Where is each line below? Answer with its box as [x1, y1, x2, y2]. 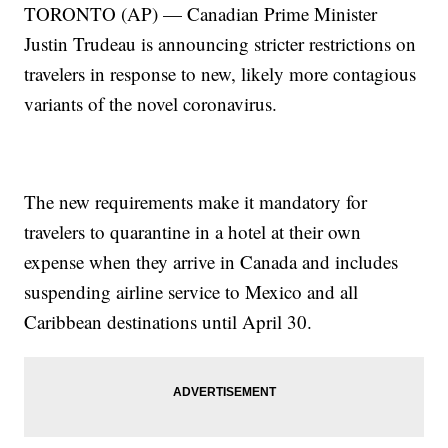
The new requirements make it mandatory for [24, 189, 368, 215]
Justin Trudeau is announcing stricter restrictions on [24, 31, 417, 57]
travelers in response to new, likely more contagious [24, 61, 417, 87]
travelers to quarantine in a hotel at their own [24, 219, 362, 245]
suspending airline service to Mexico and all [24, 279, 359, 305]
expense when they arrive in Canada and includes [24, 249, 399, 275]
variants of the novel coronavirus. [24, 91, 278, 117]
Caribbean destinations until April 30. [24, 309, 313, 335]
